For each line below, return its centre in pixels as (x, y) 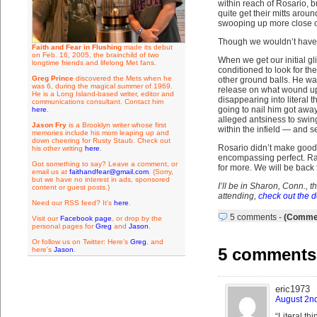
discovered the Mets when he (122, 78)
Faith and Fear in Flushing (76, 47)
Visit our (46, 218)
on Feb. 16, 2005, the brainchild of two (95, 55)
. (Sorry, (161, 172)
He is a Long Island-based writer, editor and (103, 94)
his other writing (58, 148)
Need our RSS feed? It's (73, 203)
